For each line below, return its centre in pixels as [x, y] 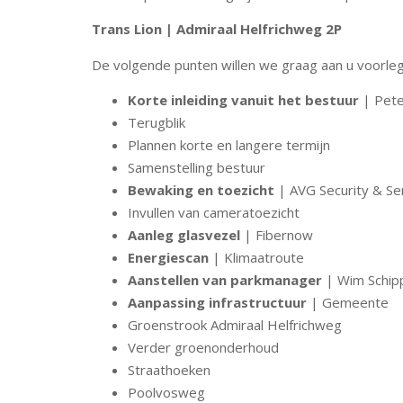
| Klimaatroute [258, 257]
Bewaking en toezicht [203, 190]
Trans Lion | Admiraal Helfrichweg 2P [217, 29]
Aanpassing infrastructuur [219, 302]
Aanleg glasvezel [186, 235]
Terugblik [157, 122]
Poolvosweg [166, 392]
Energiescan [170, 257]
